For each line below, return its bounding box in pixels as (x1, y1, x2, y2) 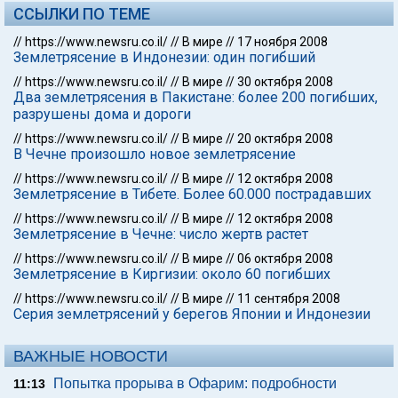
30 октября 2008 (237, 75, 333, 89)
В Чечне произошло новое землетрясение (13, 146, 296, 163)
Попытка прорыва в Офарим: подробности (53, 376, 337, 391)
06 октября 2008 (237, 251, 333, 266)
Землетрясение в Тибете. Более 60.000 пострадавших (13, 186, 371, 203)
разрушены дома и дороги (13, 106, 191, 123)
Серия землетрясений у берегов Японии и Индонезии (13, 306, 370, 322)
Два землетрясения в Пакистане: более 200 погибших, (13, 89, 378, 106)
